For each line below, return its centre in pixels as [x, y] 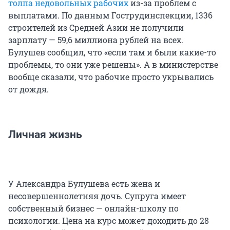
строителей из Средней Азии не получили [96, 27]
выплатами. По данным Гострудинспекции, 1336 [110, 15]
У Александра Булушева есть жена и [84, 183]
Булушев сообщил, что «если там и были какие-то [112, 52]
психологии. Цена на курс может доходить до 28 [109, 220]
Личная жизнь [45, 134]
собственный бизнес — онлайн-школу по [93, 208]
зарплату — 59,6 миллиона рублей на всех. [96, 40]
